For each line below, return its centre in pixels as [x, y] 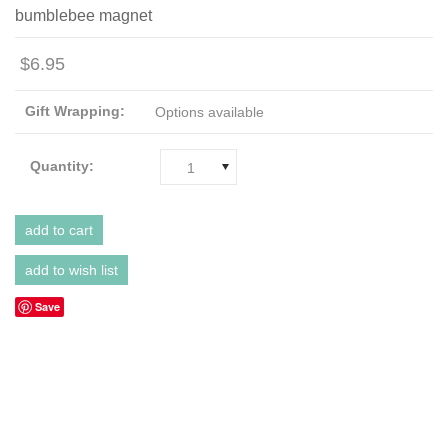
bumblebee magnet [83, 15]
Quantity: [62, 165]
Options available [209, 111]
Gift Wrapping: [75, 110]
